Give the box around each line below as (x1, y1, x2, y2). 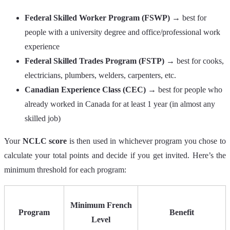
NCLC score (22, 137, 67, 146)
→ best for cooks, (164, 56, 224, 66)
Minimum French (70, 201, 132, 210)
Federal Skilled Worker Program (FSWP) (25, 13, 170, 23)
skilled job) (25, 114, 61, 123)
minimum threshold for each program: (4, 165, 126, 175)
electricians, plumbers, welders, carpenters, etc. (25, 71, 176, 80)
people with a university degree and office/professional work (25, 28, 220, 37)
